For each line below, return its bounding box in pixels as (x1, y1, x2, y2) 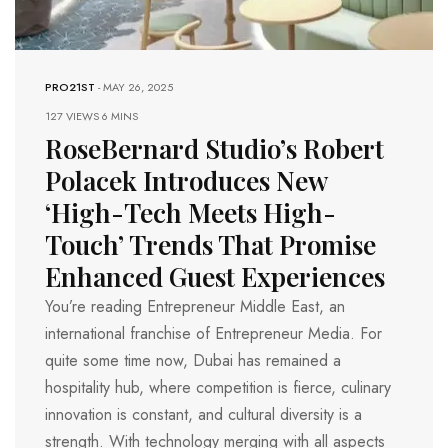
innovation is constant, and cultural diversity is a (45, 403, 362, 427)
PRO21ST (45, 79, 95, 96)
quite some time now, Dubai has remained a (45, 349, 341, 373)
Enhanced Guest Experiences (45, 259, 385, 295)
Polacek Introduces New (45, 163, 328, 199)
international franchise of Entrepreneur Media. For (45, 322, 382, 346)
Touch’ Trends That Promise (45, 227, 376, 263)
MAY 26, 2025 (103, 79, 173, 96)
